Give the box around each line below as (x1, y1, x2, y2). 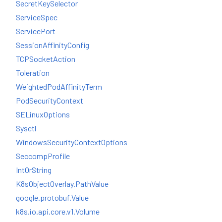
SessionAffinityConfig (16, 40, 89, 50)
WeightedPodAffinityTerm (16, 81, 102, 91)
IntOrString (16, 165, 52, 174)
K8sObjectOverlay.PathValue (16, 178, 109, 188)
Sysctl (16, 123, 36, 133)
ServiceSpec (16, 12, 57, 22)
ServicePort (16, 26, 55, 36)
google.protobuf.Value (16, 192, 89, 202)
